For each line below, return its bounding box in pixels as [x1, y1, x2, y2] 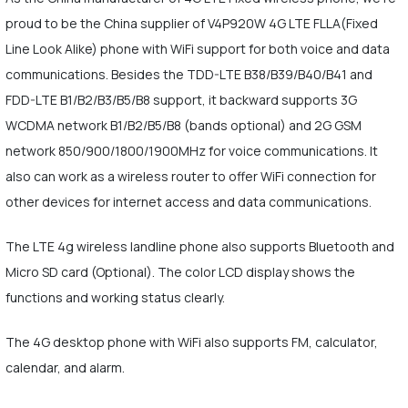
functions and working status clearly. [5, 289, 225, 306]
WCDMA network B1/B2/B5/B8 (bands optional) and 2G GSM [5, 117, 362, 134]
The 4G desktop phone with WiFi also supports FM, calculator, [5, 333, 378, 351]
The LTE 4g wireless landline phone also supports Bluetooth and [5, 238, 394, 255]
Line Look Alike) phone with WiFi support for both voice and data [5, 40, 390, 57]
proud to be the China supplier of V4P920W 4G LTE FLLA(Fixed [5, 15, 378, 32]
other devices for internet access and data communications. [5, 193, 372, 210]
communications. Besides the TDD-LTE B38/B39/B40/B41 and [5, 66, 372, 83]
